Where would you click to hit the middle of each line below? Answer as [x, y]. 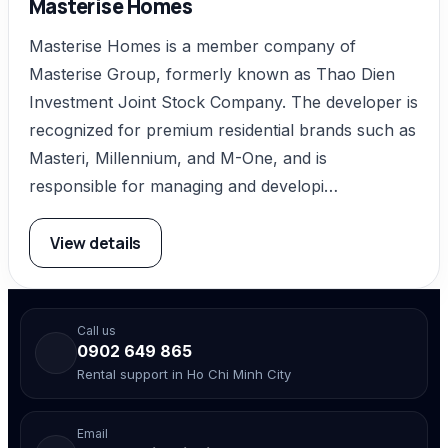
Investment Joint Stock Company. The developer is [223, 101]
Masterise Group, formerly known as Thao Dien [212, 73]
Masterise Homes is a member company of [192, 45]
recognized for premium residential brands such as [222, 129]
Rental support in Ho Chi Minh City [184, 373]
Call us [96, 330]
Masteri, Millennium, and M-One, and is [178, 157]
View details [96, 242]
